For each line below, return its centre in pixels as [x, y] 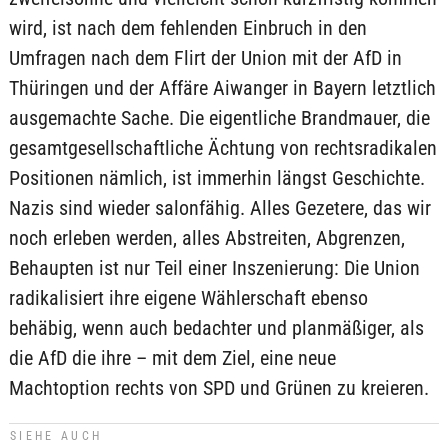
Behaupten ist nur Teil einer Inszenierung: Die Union [214, 268]
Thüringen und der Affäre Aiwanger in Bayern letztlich [222, 88]
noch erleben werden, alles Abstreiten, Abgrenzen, [206, 238]
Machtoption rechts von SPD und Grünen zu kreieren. [218, 388]
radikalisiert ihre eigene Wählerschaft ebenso [188, 298]
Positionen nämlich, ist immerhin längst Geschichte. [216, 178]
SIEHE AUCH [56, 436]
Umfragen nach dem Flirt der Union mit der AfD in [205, 58]
